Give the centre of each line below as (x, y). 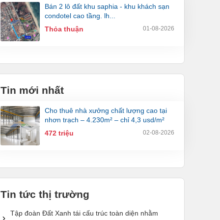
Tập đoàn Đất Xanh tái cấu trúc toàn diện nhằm (84, 213)
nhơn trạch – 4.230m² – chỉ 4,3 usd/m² (105, 120)
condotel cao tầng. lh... (80, 16)
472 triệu (59, 133)
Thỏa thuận (64, 29)
